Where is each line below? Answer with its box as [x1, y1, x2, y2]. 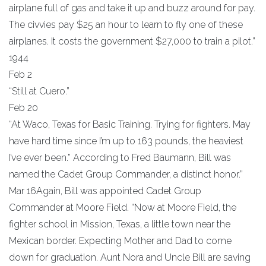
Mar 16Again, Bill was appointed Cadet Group [9, 185, 201, 197]
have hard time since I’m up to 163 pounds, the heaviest [9, 135, 243, 147]
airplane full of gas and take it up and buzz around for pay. [9, 2, 255, 14]
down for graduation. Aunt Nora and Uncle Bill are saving [9, 251, 251, 263]
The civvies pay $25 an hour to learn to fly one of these [9, 18, 243, 30]
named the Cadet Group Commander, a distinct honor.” [9, 168, 243, 180]
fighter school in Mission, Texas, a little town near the [9, 218, 230, 230]
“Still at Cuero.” [9, 85, 69, 97]
